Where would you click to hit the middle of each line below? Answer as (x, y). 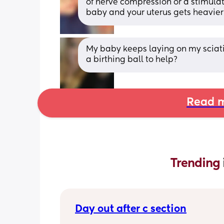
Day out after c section (131, 209)
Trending (196, 163)
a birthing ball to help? (132, 60)
